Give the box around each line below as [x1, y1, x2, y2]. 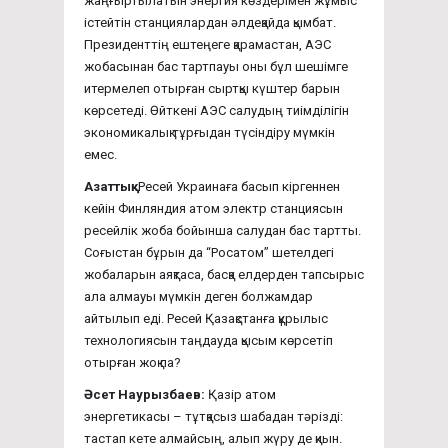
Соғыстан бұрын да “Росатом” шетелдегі [84, 244, 334, 260]
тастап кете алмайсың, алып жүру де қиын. [84, 430, 342, 446]
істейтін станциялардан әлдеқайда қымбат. [84, 14, 336, 30]
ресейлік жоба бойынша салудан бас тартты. [84, 222, 361, 238]
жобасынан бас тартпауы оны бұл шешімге [84, 58, 348, 74]
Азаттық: [84, 178, 135, 194]
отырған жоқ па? [84, 354, 181, 370]
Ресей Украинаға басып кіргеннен [135, 178, 340, 194]
